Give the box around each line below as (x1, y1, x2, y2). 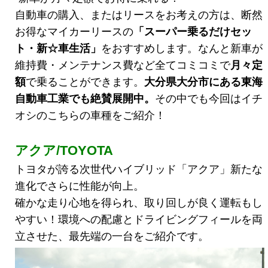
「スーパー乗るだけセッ (133, 25, 252, 38)
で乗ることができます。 (26, 75, 144, 88)
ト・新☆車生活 (15, 42, 90, 54)
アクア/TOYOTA (15, 142, 113, 158)
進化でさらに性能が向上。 (15, 179, 144, 192)
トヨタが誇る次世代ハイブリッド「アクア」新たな (15, 163, 263, 175)
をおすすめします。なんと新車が (101, 42, 263, 54)
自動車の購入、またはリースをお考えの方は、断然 (15, 8, 263, 21)
